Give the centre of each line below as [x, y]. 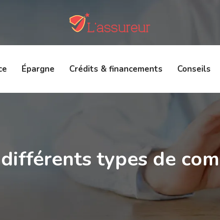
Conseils [194, 69]
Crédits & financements [116, 69]
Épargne [38, 69]
